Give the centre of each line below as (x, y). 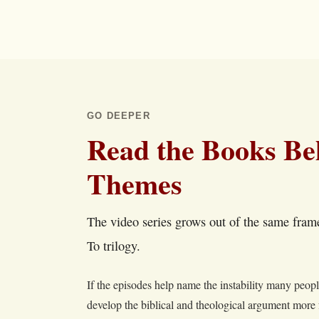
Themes (135, 183)
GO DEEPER (119, 115)
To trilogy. (114, 245)
